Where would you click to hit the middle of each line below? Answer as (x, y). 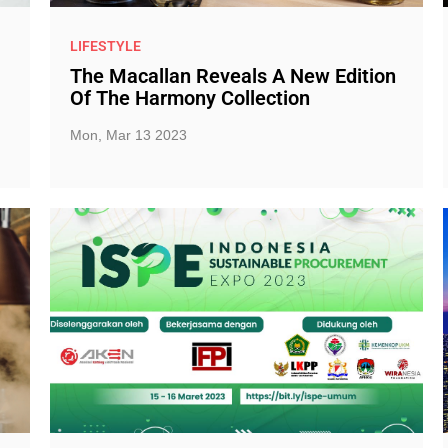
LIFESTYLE (105, 45)
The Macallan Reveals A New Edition (232, 76)
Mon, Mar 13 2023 (128, 135)
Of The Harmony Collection (189, 98)
